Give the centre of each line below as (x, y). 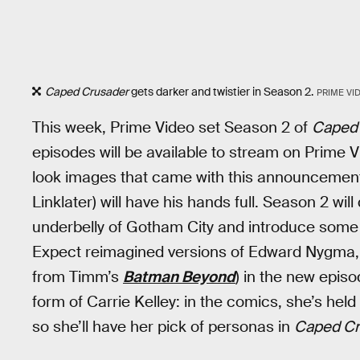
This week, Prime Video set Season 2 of (172, 127)
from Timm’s (78, 276)
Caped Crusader (87, 92)
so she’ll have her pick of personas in (163, 326)
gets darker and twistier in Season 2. (221, 92)
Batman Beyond (179, 276)
